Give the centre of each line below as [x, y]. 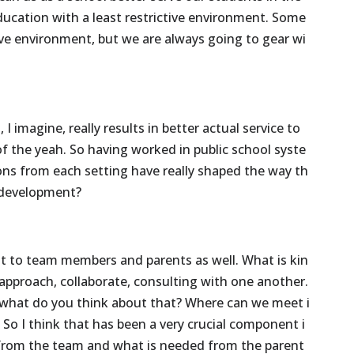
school [252, 150]
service [264, 128]
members [89, 260]
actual [221, 128]
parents [169, 260]
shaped [220, 171]
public [211, 150]
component [264, 324]
